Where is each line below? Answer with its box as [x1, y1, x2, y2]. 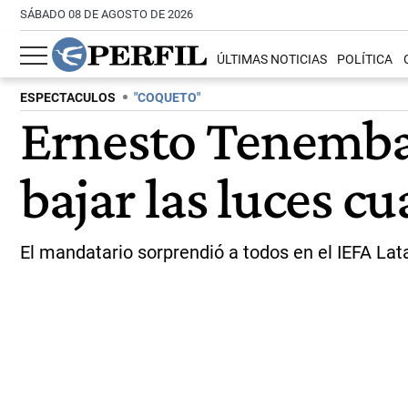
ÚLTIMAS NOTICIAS [217, 52, 328, 68]
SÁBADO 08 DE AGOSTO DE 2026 [20, 7, 193, 21]
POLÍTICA [337, 52, 393, 68]
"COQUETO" [134, 90, 200, 106]
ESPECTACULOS [20, 90, 116, 106]
